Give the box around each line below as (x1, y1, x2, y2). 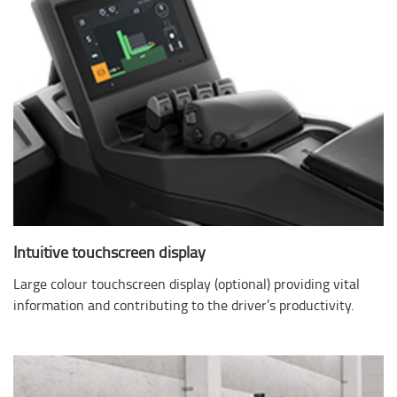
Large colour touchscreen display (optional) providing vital (13, 274, 360, 294)
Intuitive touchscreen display (13, 241, 206, 263)
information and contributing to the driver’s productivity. (13, 295, 354, 315)
